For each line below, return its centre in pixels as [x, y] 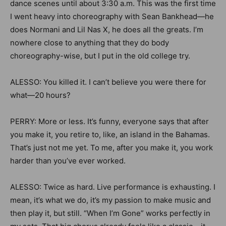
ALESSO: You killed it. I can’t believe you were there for [108, 82]
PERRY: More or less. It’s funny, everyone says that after [109, 121]
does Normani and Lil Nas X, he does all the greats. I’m [107, 30]
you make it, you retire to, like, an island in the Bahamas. [111, 134]
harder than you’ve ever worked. [68, 161]
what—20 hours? [40, 95]
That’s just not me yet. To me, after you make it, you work [111, 148]
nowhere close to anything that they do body [90, 43]
